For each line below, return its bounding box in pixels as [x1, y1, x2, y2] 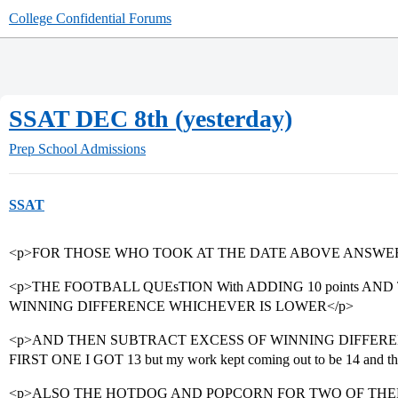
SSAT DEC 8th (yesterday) [9, 105, 292, 132]
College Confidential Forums [9, 11, 171, 26]
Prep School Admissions [9, 141, 146, 156]
